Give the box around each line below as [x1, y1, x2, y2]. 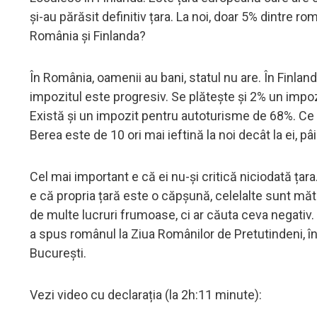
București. [30, 245, 89, 260]
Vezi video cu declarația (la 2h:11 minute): [30, 287, 262, 302]
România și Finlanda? [30, 28, 149, 43]
